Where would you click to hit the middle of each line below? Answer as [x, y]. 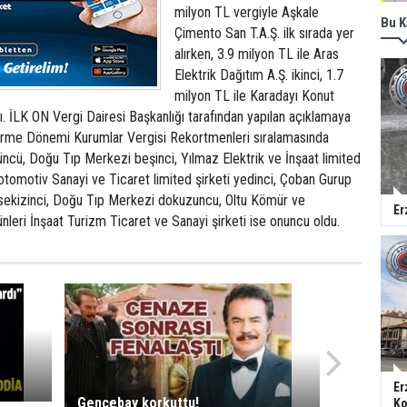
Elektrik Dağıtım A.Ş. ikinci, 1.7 [259, 75]
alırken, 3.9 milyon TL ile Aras [257, 54]
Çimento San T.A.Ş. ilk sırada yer [264, 33]
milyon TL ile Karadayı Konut [254, 96]
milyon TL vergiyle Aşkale [247, 12]
